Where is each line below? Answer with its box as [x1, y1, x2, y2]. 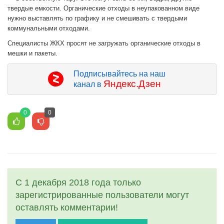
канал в [73, 79, 103, 88]
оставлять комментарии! [15, 202, 118, 212]
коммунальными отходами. [7, 24, 90, 32]
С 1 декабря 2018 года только [15, 177, 141, 187]
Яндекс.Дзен [103, 78, 161, 89]
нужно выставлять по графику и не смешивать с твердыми [7, 14, 187, 22]
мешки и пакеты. [7, 49, 57, 57]
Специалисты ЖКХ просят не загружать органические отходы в [7, 39, 200, 47]
